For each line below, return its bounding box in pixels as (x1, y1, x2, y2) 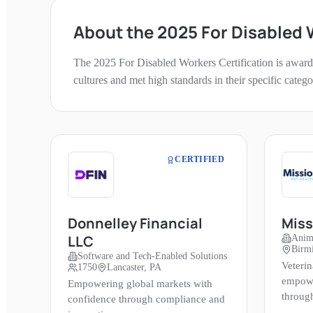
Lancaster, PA (107, 262, 161, 273)
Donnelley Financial (68, 214, 203, 233)
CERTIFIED (175, 154, 224, 165)
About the (73, 20, 157, 44)
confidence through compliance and (68, 293, 225, 305)
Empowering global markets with (68, 278, 212, 290)
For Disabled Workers (119, 57, 216, 69)
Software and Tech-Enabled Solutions (78, 251, 227, 262)
